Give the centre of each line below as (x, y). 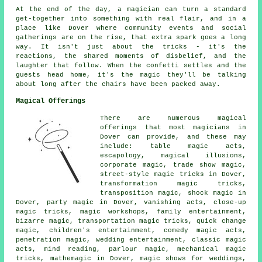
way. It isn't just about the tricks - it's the (131, 46)
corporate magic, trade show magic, (173, 165)
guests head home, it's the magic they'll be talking (131, 75)
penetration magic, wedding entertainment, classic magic (131, 239)
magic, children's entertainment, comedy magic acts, (131, 230)
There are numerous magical (173, 118)
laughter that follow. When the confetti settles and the (131, 65)
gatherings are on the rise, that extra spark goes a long (131, 37)
